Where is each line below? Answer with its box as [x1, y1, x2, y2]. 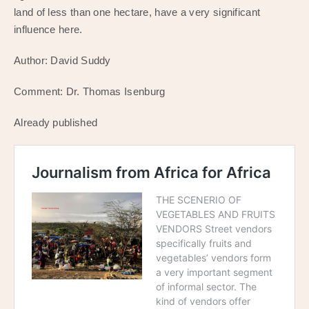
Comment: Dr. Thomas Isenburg [14, 85, 166, 97]
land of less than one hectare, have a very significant [14, 6, 261, 18]
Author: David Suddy [14, 54, 111, 66]
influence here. [14, 23, 83, 35]
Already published [14, 116, 98, 128]
